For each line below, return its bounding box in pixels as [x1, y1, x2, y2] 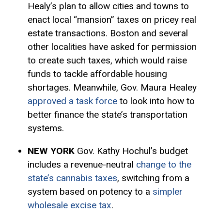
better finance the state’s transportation [27, 109, 187, 121]
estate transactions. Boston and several [27, 28, 188, 39]
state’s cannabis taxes [27, 172, 117, 184]
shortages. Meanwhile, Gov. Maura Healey [27, 82, 197, 93]
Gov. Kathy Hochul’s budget [77, 145, 188, 157]
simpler [152, 186, 183, 198]
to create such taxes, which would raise [27, 55, 187, 66]
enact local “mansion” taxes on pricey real [27, 14, 196, 26]
